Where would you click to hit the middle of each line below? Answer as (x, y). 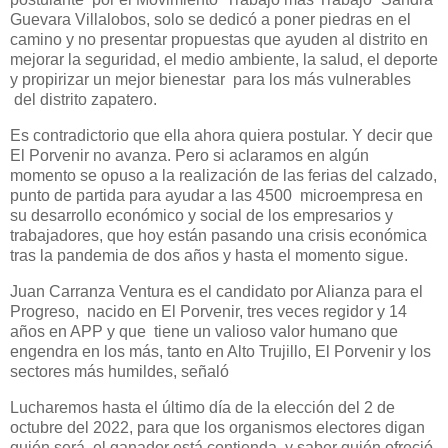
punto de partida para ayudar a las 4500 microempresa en (216, 196)
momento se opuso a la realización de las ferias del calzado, (223, 176)
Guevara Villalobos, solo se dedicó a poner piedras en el (210, 20)
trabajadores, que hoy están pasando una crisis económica (218, 236)
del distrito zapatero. (85, 100)
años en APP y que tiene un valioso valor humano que (204, 332)
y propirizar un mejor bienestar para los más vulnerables (212, 80)
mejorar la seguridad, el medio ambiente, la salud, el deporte (224, 60)
